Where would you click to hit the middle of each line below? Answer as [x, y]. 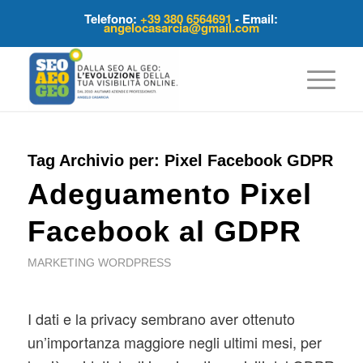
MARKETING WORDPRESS [99, 262]
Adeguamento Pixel [169, 194]
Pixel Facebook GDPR [248, 160]
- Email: [255, 18]
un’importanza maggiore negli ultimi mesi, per [174, 342]
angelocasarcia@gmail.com [181, 27]
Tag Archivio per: [96, 160]
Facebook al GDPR [164, 231]
